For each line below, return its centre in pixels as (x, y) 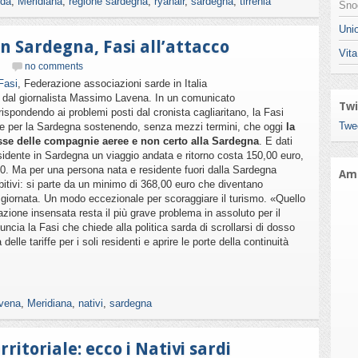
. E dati (276, 141)
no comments (54, 66)
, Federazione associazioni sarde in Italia (112, 84)
